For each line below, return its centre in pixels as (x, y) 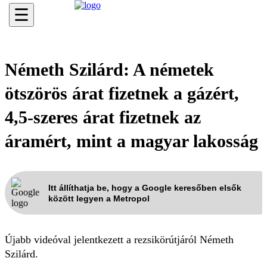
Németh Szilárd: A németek (109, 69)
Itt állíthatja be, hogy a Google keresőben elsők (145, 187)
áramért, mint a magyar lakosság (131, 141)
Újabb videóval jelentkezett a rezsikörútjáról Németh (119, 240)
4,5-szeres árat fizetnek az (103, 117)
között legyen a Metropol (99, 198)
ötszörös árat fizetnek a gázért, (122, 93)
